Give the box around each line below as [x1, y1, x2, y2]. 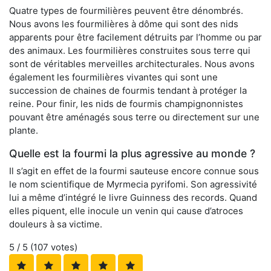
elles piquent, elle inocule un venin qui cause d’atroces [9, 205, 243, 217]
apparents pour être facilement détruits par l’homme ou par [9, 31, 262, 44]
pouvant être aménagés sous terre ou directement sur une [9, 111, 260, 123]
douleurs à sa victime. [9, 218, 102, 230]
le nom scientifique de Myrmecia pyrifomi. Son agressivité [9, 178, 257, 191]
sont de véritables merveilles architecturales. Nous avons [9, 58, 255, 70]
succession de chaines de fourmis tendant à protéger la [9, 85, 247, 97]
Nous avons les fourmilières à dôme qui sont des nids [9, 18, 238, 30]
